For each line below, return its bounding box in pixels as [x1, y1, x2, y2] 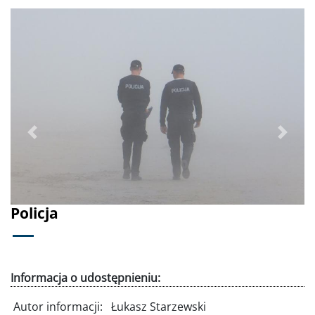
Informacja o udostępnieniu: [11, 270, 160, 286]
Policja [11, 203, 58, 224]
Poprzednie [31, 131, 93, 148]
